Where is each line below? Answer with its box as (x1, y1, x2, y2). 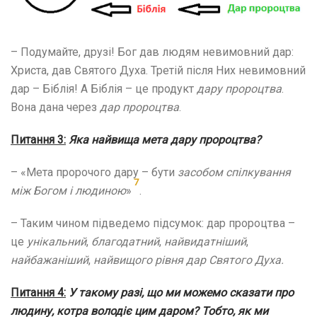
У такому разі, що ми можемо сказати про (69, 285, 294, 299)
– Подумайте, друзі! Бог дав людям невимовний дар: (11, 45, 294, 59)
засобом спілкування (178, 165, 291, 179)
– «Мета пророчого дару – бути (11, 165, 178, 179)
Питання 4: (11, 285, 66, 299)
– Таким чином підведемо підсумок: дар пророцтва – (11, 216, 295, 230)
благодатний (91, 234, 159, 248)
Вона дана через (11, 100, 100, 114)
